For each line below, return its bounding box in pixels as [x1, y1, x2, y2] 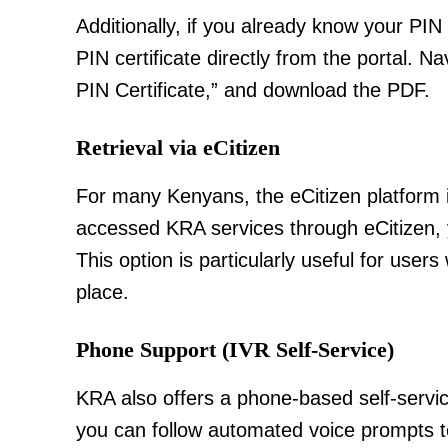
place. [76, 280, 129, 303]
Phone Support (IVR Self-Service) [76, 336, 394, 362]
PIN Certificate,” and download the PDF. [76, 78, 430, 101]
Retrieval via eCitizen [76, 134, 280, 160]
